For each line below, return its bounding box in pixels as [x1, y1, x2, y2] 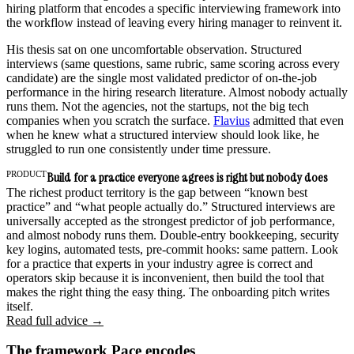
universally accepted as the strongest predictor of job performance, [6, 213, 335, 228]
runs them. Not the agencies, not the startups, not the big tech [6, 99, 309, 113]
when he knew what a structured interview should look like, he [6, 127, 319, 141]
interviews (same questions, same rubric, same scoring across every [6, 56, 340, 70]
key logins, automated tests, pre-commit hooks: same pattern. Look [6, 242, 338, 256]
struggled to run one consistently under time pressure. [6, 141, 271, 156]
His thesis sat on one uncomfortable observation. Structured [6, 42, 302, 56]
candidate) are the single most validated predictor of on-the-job [6, 70, 317, 85]
